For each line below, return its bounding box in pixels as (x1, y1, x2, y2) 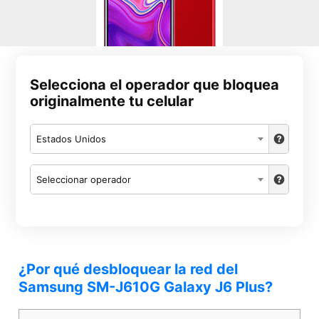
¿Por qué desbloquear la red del (19, 261, 238, 278)
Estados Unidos (36, 133, 107, 145)
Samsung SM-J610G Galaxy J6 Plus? (19, 278, 273, 296)
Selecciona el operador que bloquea (30, 76, 280, 93)
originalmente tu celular (30, 93, 194, 110)
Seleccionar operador (36, 174, 132, 185)
